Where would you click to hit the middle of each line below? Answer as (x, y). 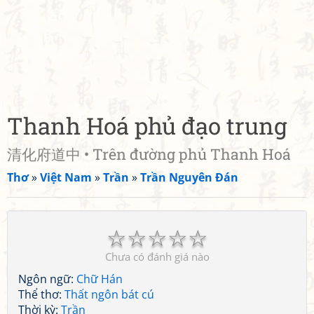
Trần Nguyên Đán (189, 177)
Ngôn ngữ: (47, 279)
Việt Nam (66, 177)
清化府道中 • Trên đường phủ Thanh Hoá (149, 154)
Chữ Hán (100, 279)
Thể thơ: (41, 294)
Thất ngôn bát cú (109, 294)
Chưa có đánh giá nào (157, 257)
